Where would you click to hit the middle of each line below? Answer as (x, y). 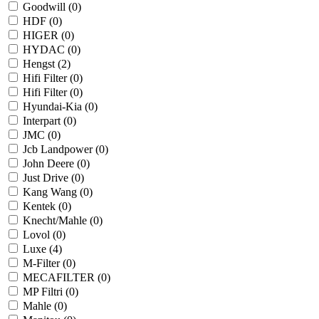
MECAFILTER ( (62, 278)
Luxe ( (38, 249)
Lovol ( (40, 235)
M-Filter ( (45, 263)
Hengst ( (42, 64)
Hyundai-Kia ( (56, 107)
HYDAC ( (47, 50)
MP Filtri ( (46, 292)
